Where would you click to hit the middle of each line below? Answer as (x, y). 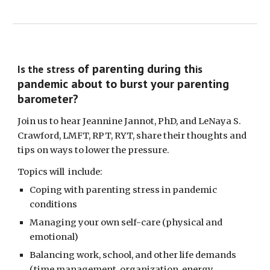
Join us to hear (49, 121)
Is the (31, 69)
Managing (54, 222)
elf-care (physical (165, 222)
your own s (102, 222)
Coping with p (61, 190)
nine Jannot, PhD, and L (153, 121)
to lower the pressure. (122, 150)
